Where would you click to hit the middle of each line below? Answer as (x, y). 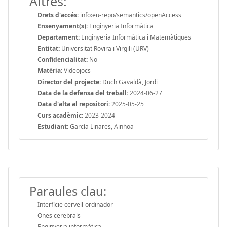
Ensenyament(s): (63, 26)
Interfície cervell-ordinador (75, 204)
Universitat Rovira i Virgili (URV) (104, 48)
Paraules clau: (68, 191)
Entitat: (49, 48)
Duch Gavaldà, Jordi (129, 82)
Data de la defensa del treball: (83, 93)
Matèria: (50, 70)
